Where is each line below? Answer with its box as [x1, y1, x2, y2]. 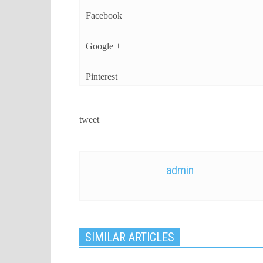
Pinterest [86, 72, 117, 82]
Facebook [86, 11, 122, 21]
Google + [86, 41, 121, 51]
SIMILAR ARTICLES [85, 230, 174, 244]
